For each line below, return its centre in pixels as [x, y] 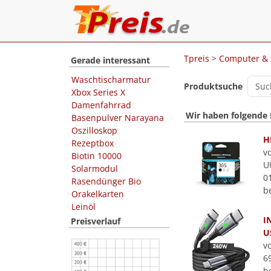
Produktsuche [213, 86]
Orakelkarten [98, 194]
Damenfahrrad [101, 105]
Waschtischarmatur [111, 80]
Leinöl [83, 207]
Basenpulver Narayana [118, 118]
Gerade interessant [110, 60]
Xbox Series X [98, 92]
